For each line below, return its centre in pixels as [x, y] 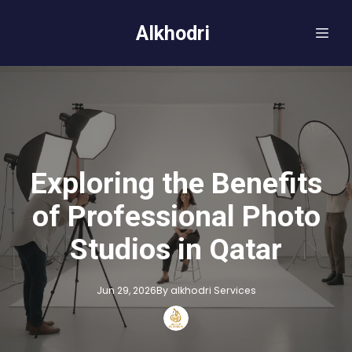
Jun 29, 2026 [126, 290]
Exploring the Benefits [176, 183]
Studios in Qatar [176, 249]
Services [235, 290]
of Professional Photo [176, 216]
